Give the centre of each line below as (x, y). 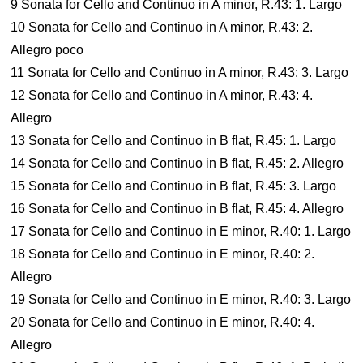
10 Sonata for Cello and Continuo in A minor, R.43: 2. (162, 27)
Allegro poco (47, 50)
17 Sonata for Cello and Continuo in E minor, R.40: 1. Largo (181, 231)
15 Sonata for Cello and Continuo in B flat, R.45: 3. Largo (174, 186)
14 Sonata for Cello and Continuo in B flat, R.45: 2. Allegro (177, 163)
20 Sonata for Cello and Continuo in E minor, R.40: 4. (163, 322)
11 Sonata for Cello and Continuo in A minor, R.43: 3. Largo (180, 73)
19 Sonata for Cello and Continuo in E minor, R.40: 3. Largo (181, 299)
